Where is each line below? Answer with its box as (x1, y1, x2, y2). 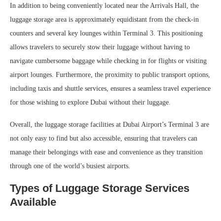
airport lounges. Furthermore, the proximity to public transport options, (10, 71, 210, 79)
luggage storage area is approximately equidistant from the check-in (10, 16, 199, 24)
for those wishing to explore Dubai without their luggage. (10, 99, 171, 107)
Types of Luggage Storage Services (10, 182, 189, 195)
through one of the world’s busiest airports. (10, 162, 130, 170)
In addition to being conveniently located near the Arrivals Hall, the (10, 2, 199, 10)
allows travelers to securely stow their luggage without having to (10, 43, 190, 51)
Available (10, 196, 56, 209)
